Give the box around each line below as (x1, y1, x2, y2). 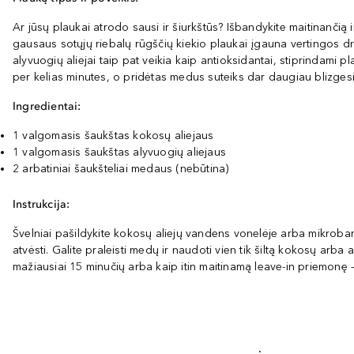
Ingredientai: (13, 100, 81, 113)
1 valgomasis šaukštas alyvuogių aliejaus (13, 145, 226, 159)
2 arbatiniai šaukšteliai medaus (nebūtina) (13, 162, 229, 175)
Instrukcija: (13, 198, 70, 211)
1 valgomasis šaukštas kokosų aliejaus (13, 129, 214, 142)
